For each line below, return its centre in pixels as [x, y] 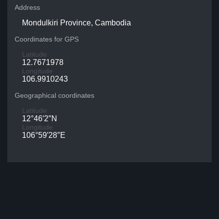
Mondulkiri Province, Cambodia [77, 23]
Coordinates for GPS [47, 39]
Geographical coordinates [55, 95]
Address [27, 7]
